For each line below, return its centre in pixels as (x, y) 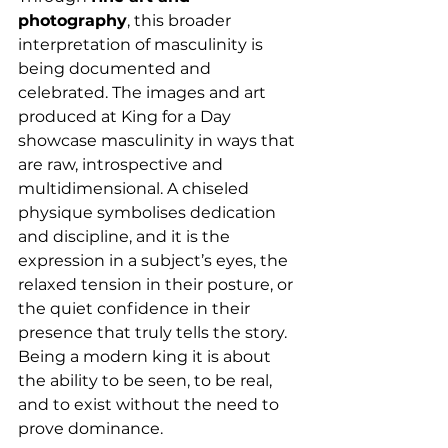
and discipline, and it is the (126, 236)
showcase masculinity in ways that (158, 140)
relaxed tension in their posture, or (157, 284)
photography (72, 20)
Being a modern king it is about (146, 356)
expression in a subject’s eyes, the (155, 260)
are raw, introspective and (122, 164)
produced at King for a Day (126, 116)
